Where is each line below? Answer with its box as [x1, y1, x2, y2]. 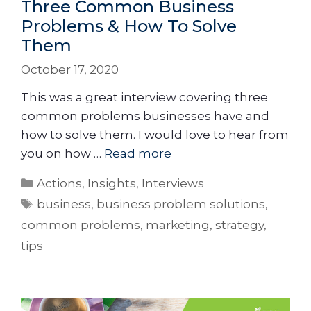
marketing [146, 217, 210, 232]
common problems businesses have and [21, 109, 269, 124]
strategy [215, 217, 264, 232]
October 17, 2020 [21, 62, 119, 77]
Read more [104, 146, 171, 161]
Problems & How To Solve [21, 15, 237, 36]
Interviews [142, 176, 205, 190]
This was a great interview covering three [21, 90, 268, 105]
